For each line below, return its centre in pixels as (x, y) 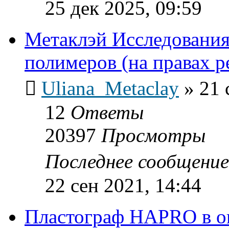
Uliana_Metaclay (110, 88)
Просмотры (153, 135)
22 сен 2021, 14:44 (123, 185)
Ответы (107, 112)
